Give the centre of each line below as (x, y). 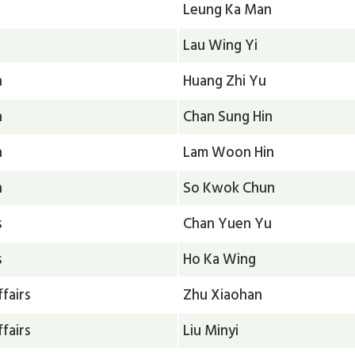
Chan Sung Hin (228, 116)
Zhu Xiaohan (223, 294)
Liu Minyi (211, 330)
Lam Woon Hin (229, 152)
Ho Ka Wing (220, 259)
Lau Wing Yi (221, 45)
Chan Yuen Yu (228, 223)
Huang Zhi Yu (225, 80)
